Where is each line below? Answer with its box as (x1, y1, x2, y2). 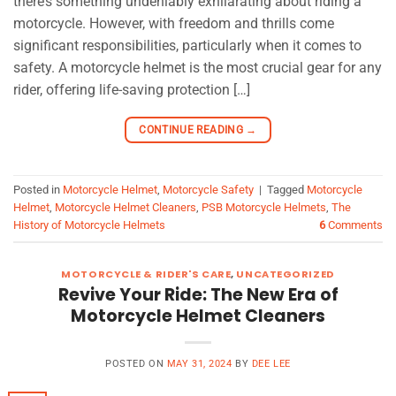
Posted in (13, 183, 63, 197)
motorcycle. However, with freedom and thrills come (13, 14, 334, 32)
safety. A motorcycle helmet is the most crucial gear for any (13, 58, 382, 76)
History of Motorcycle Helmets (13, 218, 165, 232)
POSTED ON (105, 357, 167, 369)
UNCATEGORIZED (236, 266, 335, 281)
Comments (325, 218, 383, 232)
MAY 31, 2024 (166, 357, 232, 369)
